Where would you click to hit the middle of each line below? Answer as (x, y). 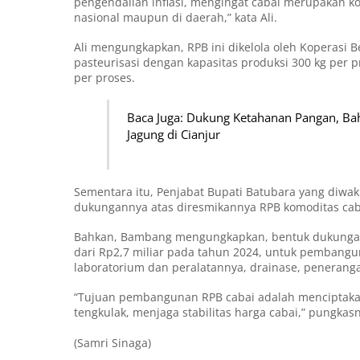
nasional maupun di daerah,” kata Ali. (176, 17)
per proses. (104, 77)
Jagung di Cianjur (173, 135)
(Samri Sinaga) (112, 342)
